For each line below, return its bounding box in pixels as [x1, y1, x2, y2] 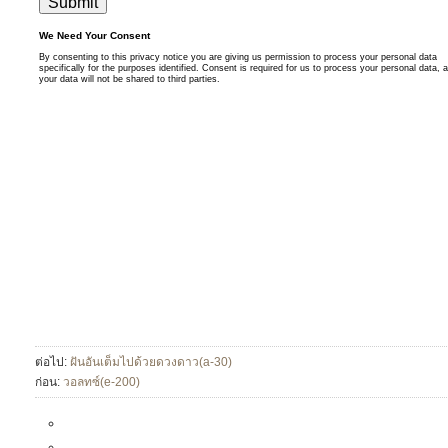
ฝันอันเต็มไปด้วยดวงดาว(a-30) [70, 355, 232, 369]
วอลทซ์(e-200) [63, 375, 140, 389]
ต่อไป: [35, 355, 70, 369]
